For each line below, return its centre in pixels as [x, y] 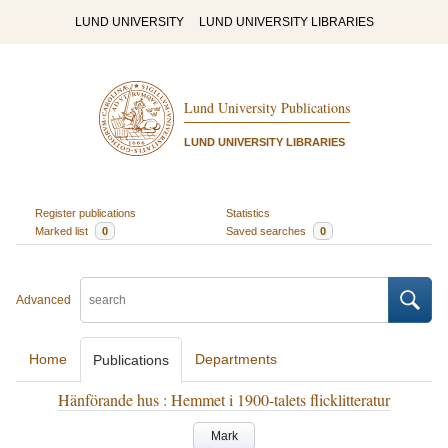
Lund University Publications [266, 108]
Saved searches [267, 230]
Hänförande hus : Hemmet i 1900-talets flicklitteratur [224, 399]
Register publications [85, 212]
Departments [236, 359]
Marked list [62, 230]
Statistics [248, 212]
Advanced [43, 300]
